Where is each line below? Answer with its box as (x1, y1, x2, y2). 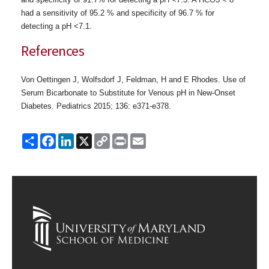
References (21, 41, 85, 60)
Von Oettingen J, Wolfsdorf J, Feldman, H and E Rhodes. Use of (21, 75, 246, 84)
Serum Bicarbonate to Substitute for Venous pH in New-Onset (21, 88, 235, 97)
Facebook (56, 132, 97, 144)
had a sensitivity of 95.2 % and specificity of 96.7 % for (21, 8, 214, 17)
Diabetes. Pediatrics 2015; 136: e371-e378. (21, 101, 171, 110)
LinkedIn (74, 132, 109, 144)
